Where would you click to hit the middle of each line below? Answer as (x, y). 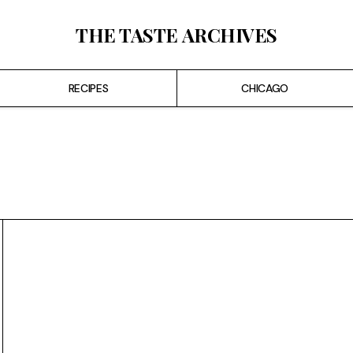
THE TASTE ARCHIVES (176, 34)
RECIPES (88, 89)
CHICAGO (265, 89)
